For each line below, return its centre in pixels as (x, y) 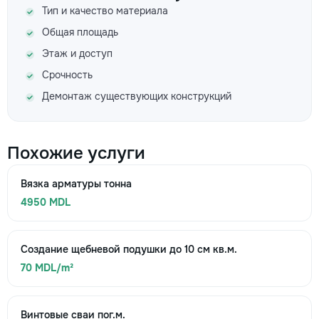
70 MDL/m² (47, 268)
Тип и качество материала (105, 11)
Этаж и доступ (77, 53)
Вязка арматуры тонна (76, 184)
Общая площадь (80, 32)
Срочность (67, 75)
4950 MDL (46, 202)
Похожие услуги (76, 153)
